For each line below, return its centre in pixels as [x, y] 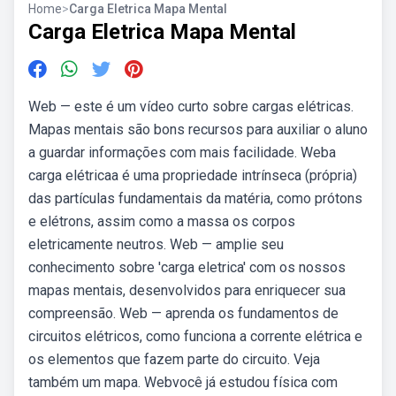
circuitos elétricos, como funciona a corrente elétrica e [195, 336]
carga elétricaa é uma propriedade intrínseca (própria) [193, 175]
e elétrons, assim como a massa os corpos [162, 221]
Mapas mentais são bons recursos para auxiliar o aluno [198, 129]
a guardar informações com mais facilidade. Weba [182, 152]
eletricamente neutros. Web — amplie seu [156, 244]
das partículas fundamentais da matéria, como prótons [195, 198]
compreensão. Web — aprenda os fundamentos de [183, 313]
